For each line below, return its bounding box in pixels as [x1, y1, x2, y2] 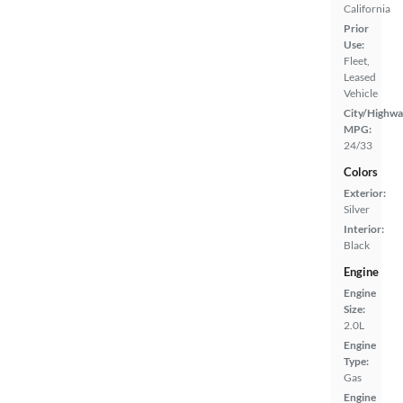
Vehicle [344, 86, 378, 101]
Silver [344, 202, 370, 217]
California [344, 2, 390, 16]
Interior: [344, 222, 384, 237]
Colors [344, 165, 378, 180]
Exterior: [344, 186, 386, 201]
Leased [344, 70, 376, 85]
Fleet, [344, 54, 370, 68]
